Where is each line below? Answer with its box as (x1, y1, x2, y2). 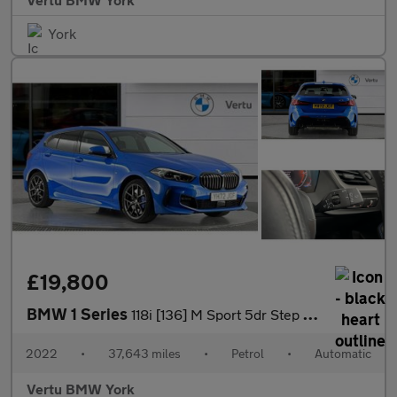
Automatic (315, 345, 371, 361)
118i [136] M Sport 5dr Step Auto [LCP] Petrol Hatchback (131, 305, 303, 323)
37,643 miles (108, 345, 181, 361)
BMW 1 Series (27, 303, 131, 323)
